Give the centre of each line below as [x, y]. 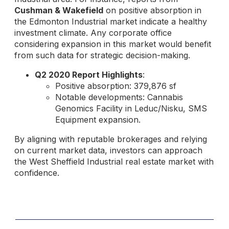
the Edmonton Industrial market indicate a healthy [111, 21]
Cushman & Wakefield [59, 10]
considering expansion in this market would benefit [113, 44]
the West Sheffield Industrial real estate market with [114, 161]
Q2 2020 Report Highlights [89, 74]
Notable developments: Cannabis [119, 97]
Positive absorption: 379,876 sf [116, 86]
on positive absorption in [152, 10]
